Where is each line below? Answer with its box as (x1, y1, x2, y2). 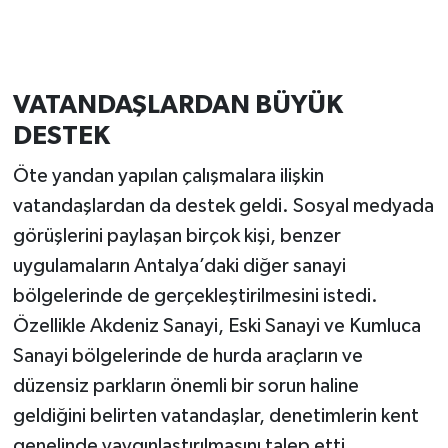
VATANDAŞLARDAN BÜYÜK (12, 92, 343, 119)
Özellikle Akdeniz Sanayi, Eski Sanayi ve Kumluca (12, 315, 421, 336)
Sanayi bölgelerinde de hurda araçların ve (12, 345, 363, 366)
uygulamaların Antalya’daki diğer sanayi (12, 255, 346, 276)
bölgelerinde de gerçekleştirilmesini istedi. (12, 285, 378, 306)
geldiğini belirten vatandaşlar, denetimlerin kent (12, 405, 419, 426)
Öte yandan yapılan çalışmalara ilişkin (12, 165, 324, 186)
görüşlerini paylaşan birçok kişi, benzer (12, 225, 341, 246)
